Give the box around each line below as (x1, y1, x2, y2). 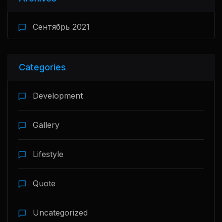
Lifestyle (33, 149, 63, 160)
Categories (19, 62, 66, 73)
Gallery (33, 120, 59, 130)
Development (33, 91, 83, 101)
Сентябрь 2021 (33, 22, 90, 32)
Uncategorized (33, 208, 88, 218)
